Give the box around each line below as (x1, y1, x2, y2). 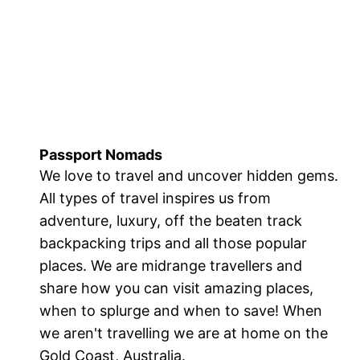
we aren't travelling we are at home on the (39, 324, 329, 342)
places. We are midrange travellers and (39, 256, 303, 274)
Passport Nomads (39, 145, 163, 163)
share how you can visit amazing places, (39, 279, 314, 297)
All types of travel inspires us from (39, 189, 272, 207)
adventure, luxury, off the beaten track (39, 211, 303, 229)
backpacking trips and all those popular (39, 234, 308, 252)
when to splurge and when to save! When (39, 301, 323, 319)
